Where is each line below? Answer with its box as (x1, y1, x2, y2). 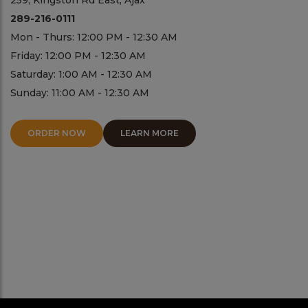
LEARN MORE (120, 128, 179, 139)
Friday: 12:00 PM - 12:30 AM (10, 49, 146, 63)
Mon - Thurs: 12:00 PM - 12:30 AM (10, 31, 177, 44)
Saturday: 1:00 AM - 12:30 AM (10, 68, 152, 81)
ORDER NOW (27, 128, 86, 139)
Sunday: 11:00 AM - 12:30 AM (10, 87, 149, 100)
